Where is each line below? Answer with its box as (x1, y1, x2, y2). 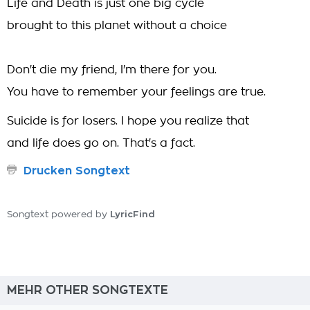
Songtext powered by (7, 210, 110, 219)
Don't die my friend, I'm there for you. (7, 64, 217, 75)
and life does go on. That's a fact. (7, 138, 195, 149)
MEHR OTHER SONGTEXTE (7, 284, 168, 296)
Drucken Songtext (24, 165, 130, 176)
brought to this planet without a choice (7, 20, 227, 31)
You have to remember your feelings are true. (7, 86, 266, 98)
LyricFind (110, 210, 155, 219)
